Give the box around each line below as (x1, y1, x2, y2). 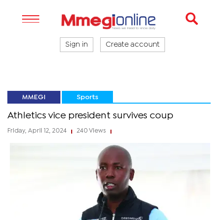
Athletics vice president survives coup (7, 111, 173, 120)
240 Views (75, 128, 108, 134)
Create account (106, 42, 160, 48)
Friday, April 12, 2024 (7, 128, 68, 134)
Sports (77, 94, 98, 100)
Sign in (65, 42, 88, 48)
